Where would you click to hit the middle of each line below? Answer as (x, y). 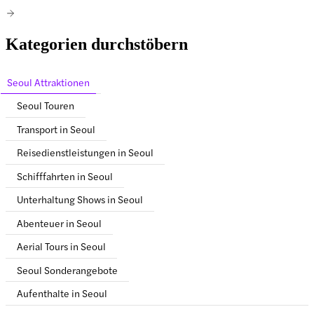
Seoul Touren (46, 105)
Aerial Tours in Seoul (61, 246)
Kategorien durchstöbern (97, 44)
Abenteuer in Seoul (59, 223)
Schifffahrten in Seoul (65, 176)
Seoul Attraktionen (48, 82)
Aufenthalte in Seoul (62, 293)
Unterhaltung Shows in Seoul (80, 199)
